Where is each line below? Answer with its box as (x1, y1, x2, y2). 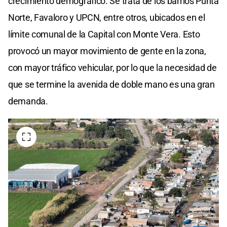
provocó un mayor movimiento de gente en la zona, (8, 45, 206, 56)
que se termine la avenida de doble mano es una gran (8, 79, 215, 90)
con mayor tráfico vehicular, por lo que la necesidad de (8, 62, 217, 73)
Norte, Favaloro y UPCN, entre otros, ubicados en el (8, 12, 205, 23)
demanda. (8, 95, 48, 106)
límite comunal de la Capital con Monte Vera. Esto (8, 28, 200, 40)
